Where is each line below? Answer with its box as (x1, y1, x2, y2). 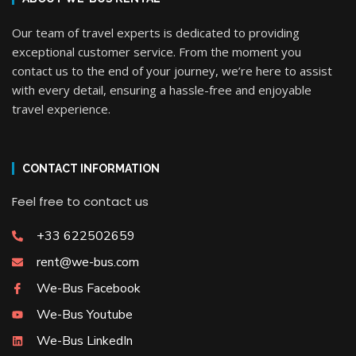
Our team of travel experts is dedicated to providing (12, 24, 300, 41)
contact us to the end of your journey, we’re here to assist (12, 62, 332, 79)
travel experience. (12, 100, 110, 117)
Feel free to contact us (12, 192, 149, 210)
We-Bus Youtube (36, 305, 133, 323)
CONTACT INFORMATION (22, 161, 160, 175)
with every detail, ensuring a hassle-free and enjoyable (12, 81, 311, 98)
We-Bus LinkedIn (36, 331, 133, 350)
